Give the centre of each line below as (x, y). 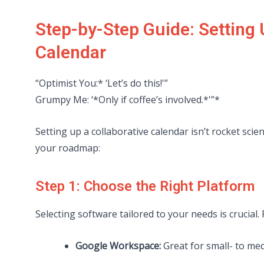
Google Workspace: (118, 245)
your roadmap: (68, 148)
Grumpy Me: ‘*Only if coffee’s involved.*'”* (128, 100)
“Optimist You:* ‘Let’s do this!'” (102, 83)
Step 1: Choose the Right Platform (145, 186)
